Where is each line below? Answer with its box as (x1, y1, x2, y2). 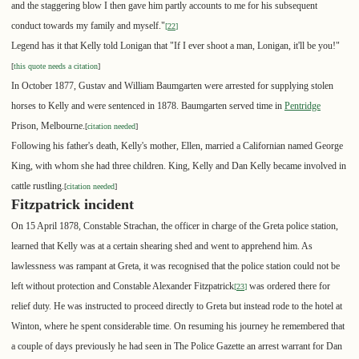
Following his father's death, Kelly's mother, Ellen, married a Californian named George (11, 140, 343, 152)
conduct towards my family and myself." (11, 20, 165, 32)
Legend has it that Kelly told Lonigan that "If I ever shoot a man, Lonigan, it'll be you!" (11, 40, 340, 52)
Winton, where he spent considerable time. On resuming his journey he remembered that (11, 321, 345, 333)
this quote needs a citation (14, 62, 98, 71)
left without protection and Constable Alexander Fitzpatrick (11, 280, 234, 292)
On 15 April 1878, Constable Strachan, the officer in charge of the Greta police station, (11, 220, 338, 232)
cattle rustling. (11, 180, 64, 192)
